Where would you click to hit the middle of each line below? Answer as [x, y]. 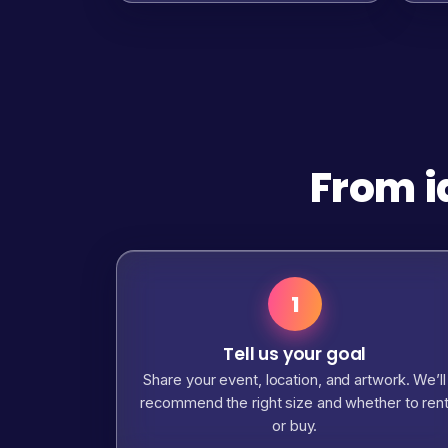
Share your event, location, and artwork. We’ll [294, 379]
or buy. [295, 425]
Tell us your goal [295, 354]
